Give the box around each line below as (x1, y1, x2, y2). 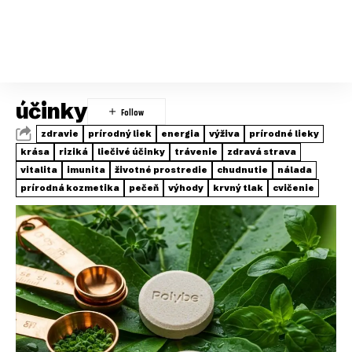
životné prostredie (115, 164, 207, 175)
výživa (209, 128, 240, 139)
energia (161, 128, 200, 139)
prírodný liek (88, 128, 152, 139)
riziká (59, 146, 88, 157)
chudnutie (217, 164, 268, 175)
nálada (277, 164, 312, 175)
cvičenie (273, 182, 314, 193)
